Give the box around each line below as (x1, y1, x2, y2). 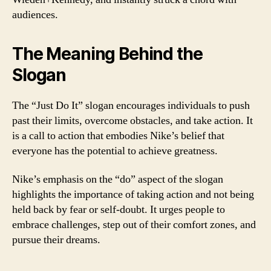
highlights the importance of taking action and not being (12, 188, 254, 201)
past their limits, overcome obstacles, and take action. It (12, 113, 253, 128)
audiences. (12, 7, 58, 22)
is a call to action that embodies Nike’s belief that (12, 128, 224, 143)
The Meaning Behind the (12, 43, 203, 64)
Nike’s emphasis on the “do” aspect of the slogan (12, 172, 223, 186)
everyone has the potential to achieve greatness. (12, 143, 218, 158)
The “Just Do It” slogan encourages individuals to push (12, 98, 250, 113)
